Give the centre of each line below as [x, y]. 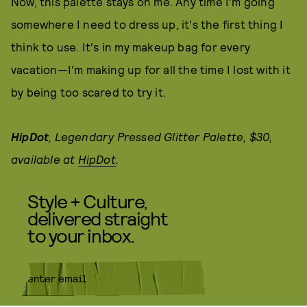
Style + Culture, [87, 201]
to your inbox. [81, 235]
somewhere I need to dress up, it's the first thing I [147, 24]
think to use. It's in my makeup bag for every [131, 47]
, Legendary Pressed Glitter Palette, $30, [161, 136]
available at [45, 159]
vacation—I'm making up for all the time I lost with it [151, 69]
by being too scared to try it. [88, 92]
